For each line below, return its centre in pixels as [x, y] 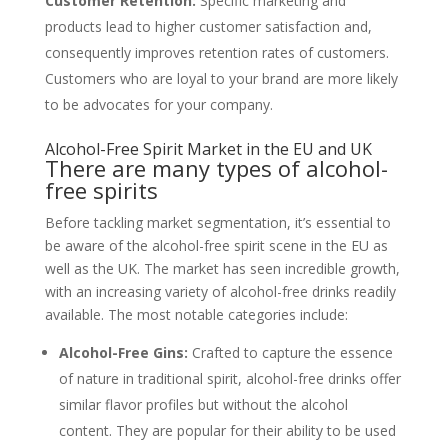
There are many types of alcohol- [216, 167]
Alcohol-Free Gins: [123, 352]
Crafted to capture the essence [290, 352]
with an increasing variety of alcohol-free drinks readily [220, 291]
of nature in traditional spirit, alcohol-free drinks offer [229, 378]
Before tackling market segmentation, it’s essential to [217, 222]
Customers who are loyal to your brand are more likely [221, 78]
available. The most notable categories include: [196, 314]
